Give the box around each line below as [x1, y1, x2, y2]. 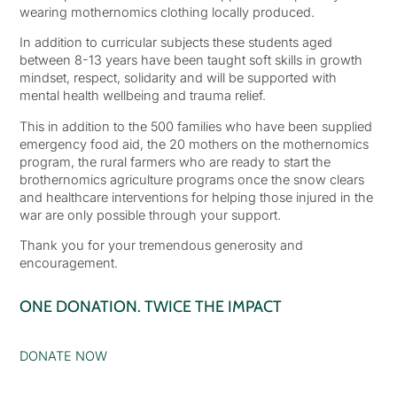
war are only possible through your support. [19, 206, 281, 222]
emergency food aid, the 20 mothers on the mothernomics [19, 136, 369, 152]
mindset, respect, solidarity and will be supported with [19, 70, 337, 86]
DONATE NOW [19, 347, 107, 363]
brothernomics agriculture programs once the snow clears [19, 171, 364, 187]
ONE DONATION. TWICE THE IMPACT [19, 297, 282, 317]
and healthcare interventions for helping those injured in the [19, 189, 373, 205]
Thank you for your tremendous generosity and [19, 237, 303, 253]
